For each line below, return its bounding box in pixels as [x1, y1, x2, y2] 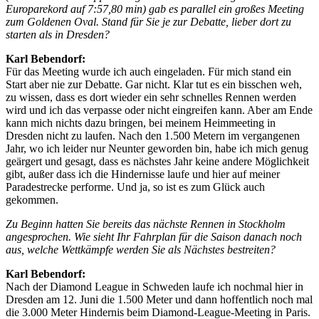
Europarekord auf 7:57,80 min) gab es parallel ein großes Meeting [6, 2, 304, 15]
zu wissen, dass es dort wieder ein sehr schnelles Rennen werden [6, 90, 296, 103]
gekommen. [6, 193, 58, 206]
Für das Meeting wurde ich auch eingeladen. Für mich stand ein [6, 65, 291, 78]
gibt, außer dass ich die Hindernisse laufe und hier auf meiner [6, 167, 280, 180]
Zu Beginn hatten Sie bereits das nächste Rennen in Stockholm [6, 217, 286, 230]
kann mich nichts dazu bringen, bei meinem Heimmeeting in [6, 116, 276, 129]
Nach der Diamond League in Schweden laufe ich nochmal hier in [6, 280, 303, 293]
